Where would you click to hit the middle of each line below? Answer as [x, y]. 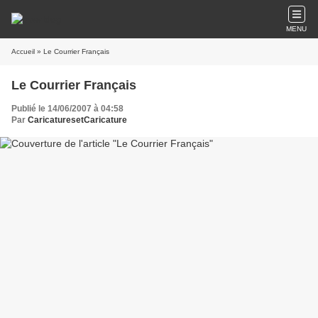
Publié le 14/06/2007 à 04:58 [67, 109]
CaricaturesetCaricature [77, 120]
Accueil [23, 51]
